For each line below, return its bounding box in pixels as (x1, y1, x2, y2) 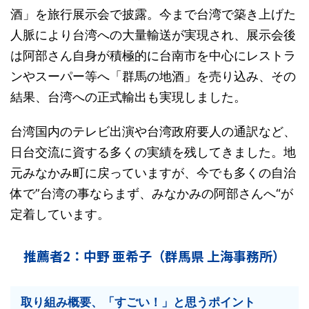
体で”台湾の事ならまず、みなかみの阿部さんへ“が (10, 186, 293, 201)
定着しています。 (10, 207, 110, 221)
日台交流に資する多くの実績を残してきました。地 (10, 145, 296, 159)
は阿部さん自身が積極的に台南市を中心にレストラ (10, 48, 296, 63)
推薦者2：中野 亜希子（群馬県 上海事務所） (23, 246, 286, 265)
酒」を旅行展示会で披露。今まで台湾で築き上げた (10, 7, 296, 21)
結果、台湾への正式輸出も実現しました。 (10, 90, 246, 104)
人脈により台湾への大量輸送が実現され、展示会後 (10, 28, 296, 42)
